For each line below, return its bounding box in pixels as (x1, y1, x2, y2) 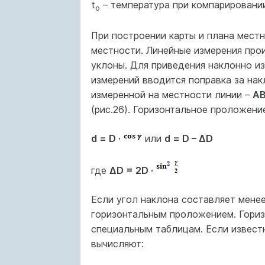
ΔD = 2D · (109, 164, 153, 177)
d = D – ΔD (164, 132, 213, 145)
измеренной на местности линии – (91, 89, 253, 101)
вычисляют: (91, 238, 144, 250)
